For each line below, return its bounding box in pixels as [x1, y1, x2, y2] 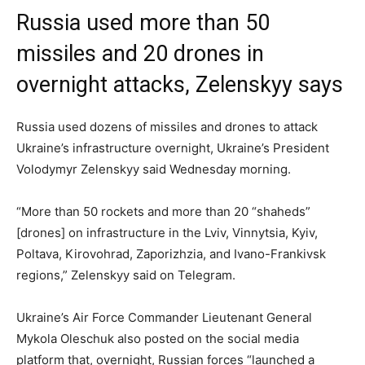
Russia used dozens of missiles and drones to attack [16, 119, 318, 135]
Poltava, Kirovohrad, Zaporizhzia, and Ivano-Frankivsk [16, 246, 326, 262]
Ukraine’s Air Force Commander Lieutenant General [16, 310, 312, 326]
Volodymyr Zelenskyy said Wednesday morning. [16, 161, 291, 178]
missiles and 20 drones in [16, 41, 264, 68]
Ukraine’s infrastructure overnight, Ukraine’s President [16, 140, 329, 156]
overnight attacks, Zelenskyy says [16, 72, 343, 99]
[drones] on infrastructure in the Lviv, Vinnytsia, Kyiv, [16, 225, 318, 241]
